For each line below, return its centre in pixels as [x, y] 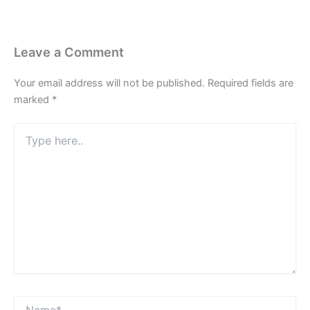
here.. [26, 143]
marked [33, 99]
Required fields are [250, 83]
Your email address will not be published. [109, 83]
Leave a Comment [69, 52]
